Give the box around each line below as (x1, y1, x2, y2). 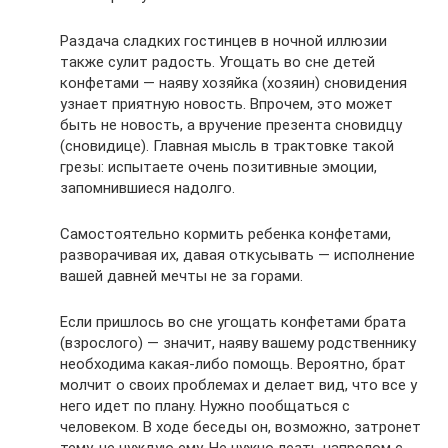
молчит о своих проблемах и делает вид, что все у (60, 375, 417, 394)
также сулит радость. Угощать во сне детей (60, 52, 375, 71)
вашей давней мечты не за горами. (60, 266, 303, 285)
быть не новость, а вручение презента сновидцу (60, 115, 402, 134)
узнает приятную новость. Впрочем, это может (60, 94, 393, 113)
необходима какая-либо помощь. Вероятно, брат (60, 354, 406, 373)
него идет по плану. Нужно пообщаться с (60, 396, 350, 415)
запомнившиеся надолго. (60, 178, 235, 197)
